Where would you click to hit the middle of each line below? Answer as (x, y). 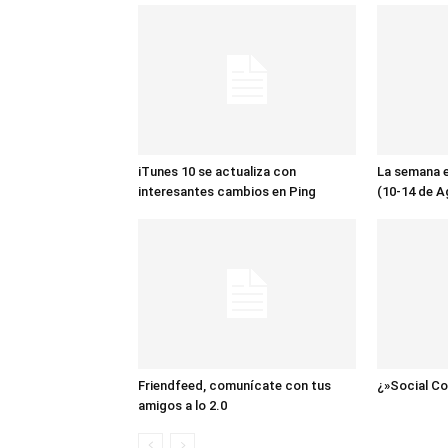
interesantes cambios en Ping (227, 191)
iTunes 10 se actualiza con (217, 171)
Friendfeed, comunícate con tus (234, 385)
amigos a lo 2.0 (182, 405)
